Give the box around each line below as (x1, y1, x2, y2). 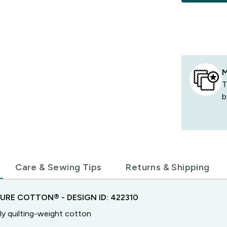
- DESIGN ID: (59, 193, 110, 202)
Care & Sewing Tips (15, 162, 102, 173)
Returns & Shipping (126, 162, 210, 173)
